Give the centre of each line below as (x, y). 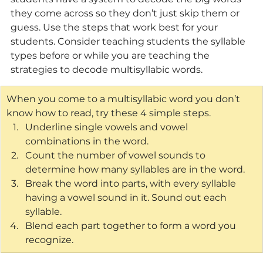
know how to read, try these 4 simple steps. (109, 113)
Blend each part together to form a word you (132, 225)
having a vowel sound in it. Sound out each (127, 197)
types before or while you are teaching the (111, 55)
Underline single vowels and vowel (108, 127)
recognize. (49, 240)
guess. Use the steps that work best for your (115, 27)
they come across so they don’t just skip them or (126, 13)
